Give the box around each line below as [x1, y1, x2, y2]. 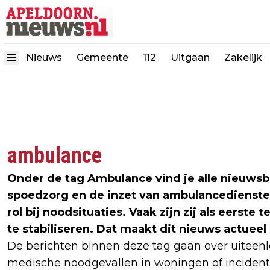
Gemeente [77, 52, 128, 63]
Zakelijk [224, 52, 262, 63]
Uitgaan [171, 52, 210, 63]
